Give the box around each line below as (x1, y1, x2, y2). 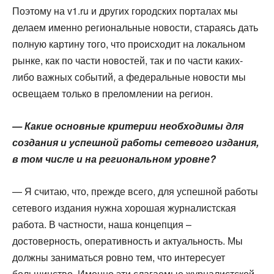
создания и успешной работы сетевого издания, (12, 135, 259, 149)
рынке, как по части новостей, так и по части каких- (12, 53, 243, 67)
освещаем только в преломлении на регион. (12, 86, 213, 100)
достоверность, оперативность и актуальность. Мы (12, 234, 243, 248)
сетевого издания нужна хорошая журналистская (12, 201, 236, 215)
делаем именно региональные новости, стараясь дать (12, 20, 258, 34)
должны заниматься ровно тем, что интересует (12, 250, 225, 264)
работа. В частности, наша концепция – (12, 217, 191, 231)
